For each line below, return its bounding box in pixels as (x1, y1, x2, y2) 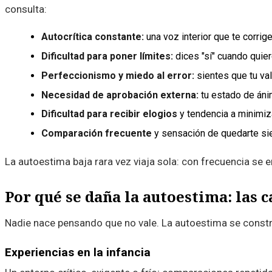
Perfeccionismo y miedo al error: (41, 69, 194, 81)
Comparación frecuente (41, 127, 152, 140)
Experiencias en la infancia (5, 245, 151, 260)
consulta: (5, 2, 47, 15)
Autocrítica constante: (41, 31, 144, 43)
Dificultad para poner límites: (41, 50, 173, 62)
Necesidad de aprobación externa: (41, 89, 199, 101)
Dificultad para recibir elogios (41, 108, 177, 120)
